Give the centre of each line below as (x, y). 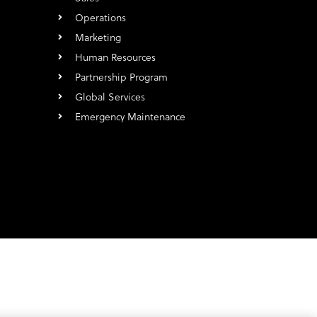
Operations (100, 18)
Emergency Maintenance (130, 117)
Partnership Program (121, 77)
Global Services (110, 97)
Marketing (98, 38)
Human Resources (115, 58)
